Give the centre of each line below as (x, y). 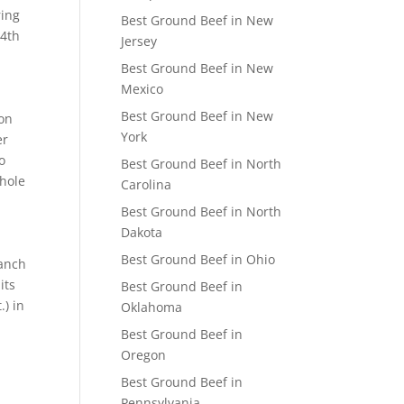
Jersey (139, 41)
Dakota (142, 232)
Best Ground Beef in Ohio (198, 259)
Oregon (144, 355)
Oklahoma (152, 307)
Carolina (147, 184)
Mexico (142, 89)
